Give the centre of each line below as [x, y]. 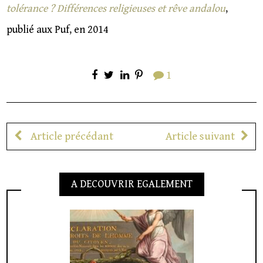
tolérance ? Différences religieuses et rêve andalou [116, 8]
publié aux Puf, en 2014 [58, 29]
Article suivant [200, 136]
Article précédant [70, 136]
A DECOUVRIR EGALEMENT [131, 184]
